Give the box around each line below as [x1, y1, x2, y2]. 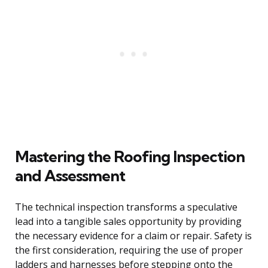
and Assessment [15, 166, 125, 186]
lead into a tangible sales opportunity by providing [15, 215, 242, 229]
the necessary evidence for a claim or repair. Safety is [15, 229, 252, 243]
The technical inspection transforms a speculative [15, 200, 237, 214]
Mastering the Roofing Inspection [15, 147, 245, 167]
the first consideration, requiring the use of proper [15, 243, 243, 257]
